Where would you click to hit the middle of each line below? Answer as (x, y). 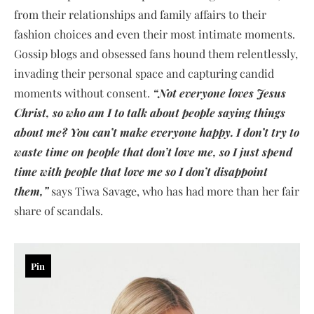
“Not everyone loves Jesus (219, 93)
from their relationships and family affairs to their (140, 14)
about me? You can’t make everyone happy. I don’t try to (157, 132)
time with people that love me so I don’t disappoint (141, 171)
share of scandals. (59, 211)
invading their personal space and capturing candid (144, 73)
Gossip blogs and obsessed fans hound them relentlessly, (156, 54)
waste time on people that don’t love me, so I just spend (153, 152)
